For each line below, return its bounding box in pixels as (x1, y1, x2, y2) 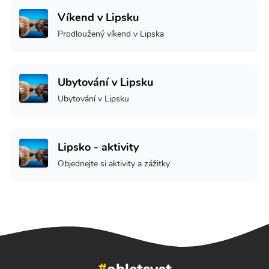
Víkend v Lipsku (58, 10, 139, 25)
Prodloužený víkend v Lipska (58, 28, 164, 40)
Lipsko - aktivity (58, 139, 139, 154)
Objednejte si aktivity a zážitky (58, 157, 170, 169)
